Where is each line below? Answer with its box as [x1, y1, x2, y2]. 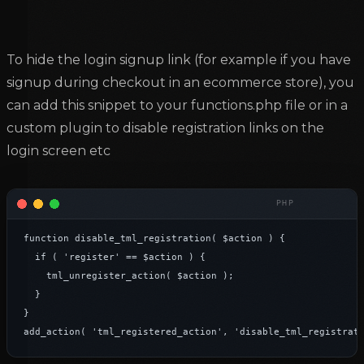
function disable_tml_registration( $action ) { [24, 233, 285, 245]
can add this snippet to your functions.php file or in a [6, 97, 348, 114]
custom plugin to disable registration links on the [6, 120, 324, 136]
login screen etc [6, 143, 110, 159]
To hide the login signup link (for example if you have [6, 52, 351, 68]
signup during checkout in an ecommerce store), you [6, 75, 354, 91]
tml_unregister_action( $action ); [24, 271, 46, 282]
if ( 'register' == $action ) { [24, 252, 35, 263]
